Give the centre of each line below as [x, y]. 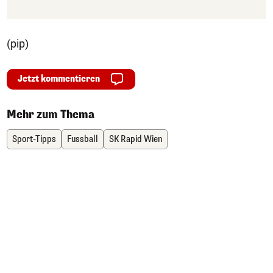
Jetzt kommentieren [59, 79]
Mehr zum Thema [51, 114]
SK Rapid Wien [136, 139]
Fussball [83, 139]
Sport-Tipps [34, 139]
